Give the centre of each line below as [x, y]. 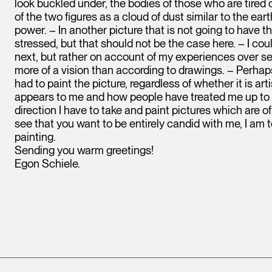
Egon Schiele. [47, 163]
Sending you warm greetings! [84, 150]
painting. [35, 137]
